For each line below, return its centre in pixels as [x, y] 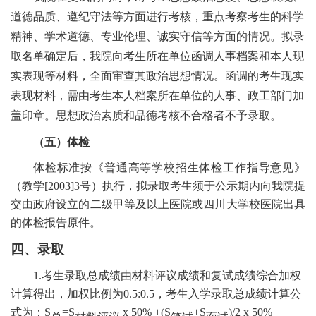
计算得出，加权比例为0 [70, 294]
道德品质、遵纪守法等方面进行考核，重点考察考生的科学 [157, 17]
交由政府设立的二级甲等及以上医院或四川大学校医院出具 [158, 205]
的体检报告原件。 [56, 223]
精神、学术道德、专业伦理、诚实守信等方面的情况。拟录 [157, 37]
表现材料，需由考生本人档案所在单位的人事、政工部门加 [157, 96]
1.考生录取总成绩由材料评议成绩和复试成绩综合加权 [167, 276]
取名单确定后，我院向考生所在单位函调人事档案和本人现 [157, 56]
